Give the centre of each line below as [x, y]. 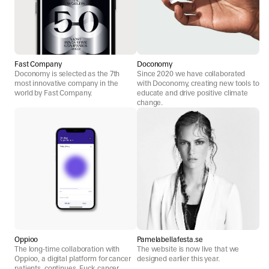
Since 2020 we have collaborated [191, 74]
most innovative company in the [66, 83]
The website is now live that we [188, 249]
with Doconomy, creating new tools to [198, 83]
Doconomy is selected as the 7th [67, 74]
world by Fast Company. [53, 93]
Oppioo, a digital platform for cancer [73, 258]
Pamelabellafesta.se [170, 239]
